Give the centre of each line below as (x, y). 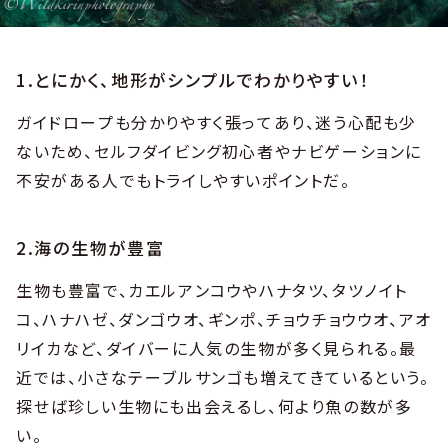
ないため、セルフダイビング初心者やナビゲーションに (219, 151)
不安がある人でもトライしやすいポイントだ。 (183, 180)
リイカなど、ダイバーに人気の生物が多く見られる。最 (216, 348)
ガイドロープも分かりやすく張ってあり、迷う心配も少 (216, 122)
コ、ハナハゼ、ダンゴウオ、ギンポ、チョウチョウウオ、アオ (224, 319)
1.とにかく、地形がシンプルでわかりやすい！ (193, 80)
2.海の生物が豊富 (90, 248)
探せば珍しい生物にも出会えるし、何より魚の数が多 (214, 406)
